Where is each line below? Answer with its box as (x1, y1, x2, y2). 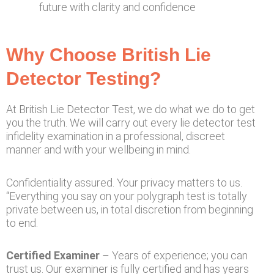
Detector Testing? (6, 68, 161, 89)
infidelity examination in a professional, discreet (6, 130, 225, 143)
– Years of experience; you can (100, 249, 248, 262)
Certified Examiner (6, 249, 100, 262)
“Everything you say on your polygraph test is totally (6, 189, 247, 202)
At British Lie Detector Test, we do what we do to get (6, 103, 255, 116)
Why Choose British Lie (6, 45, 211, 65)
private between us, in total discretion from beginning (6, 202, 253, 216)
